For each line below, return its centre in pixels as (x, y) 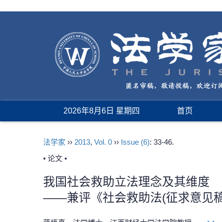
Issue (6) (135, 142)
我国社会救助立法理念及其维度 (126, 182)
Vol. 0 (103, 142)
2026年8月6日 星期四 (102, 111)
